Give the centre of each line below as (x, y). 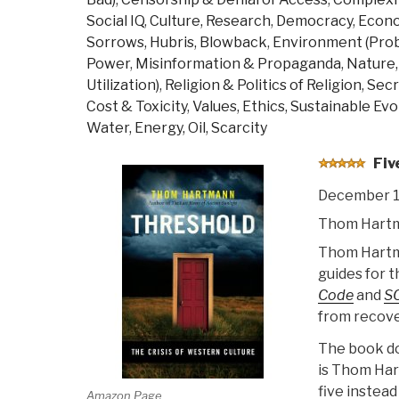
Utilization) (123, 85)
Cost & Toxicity (137, 106)
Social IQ (115, 20)
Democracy (314, 20)
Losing (227, 31)
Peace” (228, 74)
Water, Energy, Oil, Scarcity (177, 127)
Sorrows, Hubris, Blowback (177, 42)
